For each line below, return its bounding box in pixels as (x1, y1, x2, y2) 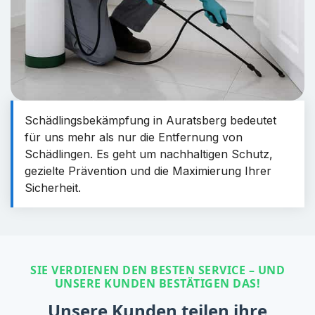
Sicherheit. (25, 180, 81, 195)
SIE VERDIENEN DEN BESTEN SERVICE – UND (30, 262, 285, 278)
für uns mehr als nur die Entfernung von (25, 129, 243, 144)
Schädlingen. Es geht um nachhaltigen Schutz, (25, 146, 273, 161)
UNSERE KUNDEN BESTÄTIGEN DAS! (54, 275, 261, 291)
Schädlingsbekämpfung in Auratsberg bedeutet (25, 112, 276, 127)
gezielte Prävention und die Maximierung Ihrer (25, 163, 271, 178)
